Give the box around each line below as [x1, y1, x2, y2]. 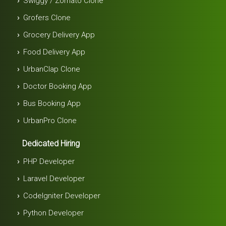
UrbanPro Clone [23, 116, 77, 125]
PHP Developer [23, 156, 75, 166]
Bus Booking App [23, 98, 81, 108]
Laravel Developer [23, 174, 85, 183]
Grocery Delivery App [23, 30, 95, 39]
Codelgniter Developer [23, 191, 101, 200]
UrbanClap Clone [23, 64, 81, 74]
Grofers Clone [23, 13, 71, 22]
